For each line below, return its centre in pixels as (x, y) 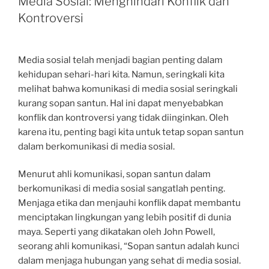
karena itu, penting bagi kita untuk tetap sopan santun (131, 132)
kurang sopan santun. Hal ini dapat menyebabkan (121, 103)
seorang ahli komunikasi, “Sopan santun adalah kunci (129, 246)
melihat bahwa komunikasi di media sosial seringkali (128, 89)
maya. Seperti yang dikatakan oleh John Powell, (116, 232)
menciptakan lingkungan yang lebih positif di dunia (125, 217)
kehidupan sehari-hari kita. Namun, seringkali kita (121, 74)
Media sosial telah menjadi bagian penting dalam (120, 60)
